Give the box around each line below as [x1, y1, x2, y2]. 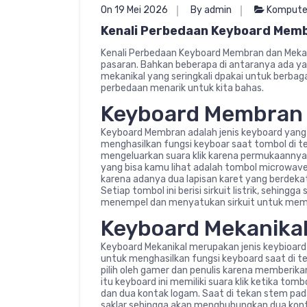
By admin [191, 3, 232, 16]
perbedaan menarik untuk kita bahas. [101, 82, 264, 94]
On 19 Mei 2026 [101, 3, 168, 16]
